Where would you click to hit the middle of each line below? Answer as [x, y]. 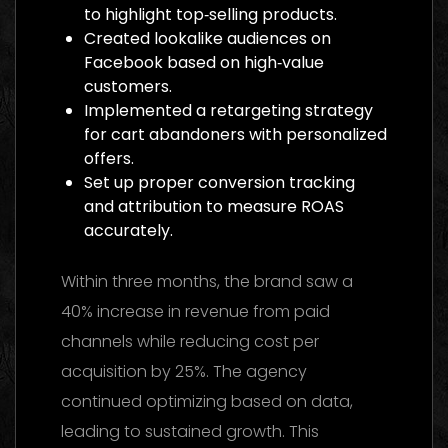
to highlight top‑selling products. [210, 14]
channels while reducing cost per [190, 341]
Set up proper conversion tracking [219, 182]
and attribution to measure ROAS [214, 206]
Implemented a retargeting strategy [228, 110]
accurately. [128, 230]
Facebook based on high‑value [204, 62]
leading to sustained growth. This [190, 431]
